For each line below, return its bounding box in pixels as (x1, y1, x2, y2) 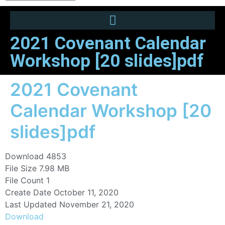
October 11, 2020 (54, 187, 119, 198)
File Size (5, 163, 37, 174)
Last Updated (5, 199, 57, 210)
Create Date (5, 187, 51, 198)
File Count (5, 175, 44, 186)
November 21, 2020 (59, 199, 134, 210)
